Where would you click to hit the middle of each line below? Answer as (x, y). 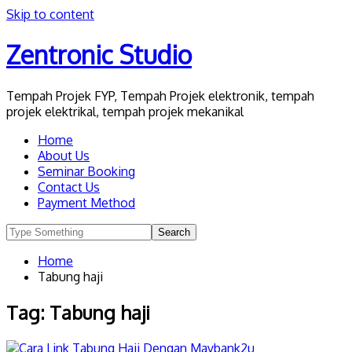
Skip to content (50, 14)
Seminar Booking (86, 171)
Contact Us (69, 187)
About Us (64, 155)
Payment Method (86, 202)
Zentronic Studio (99, 55)
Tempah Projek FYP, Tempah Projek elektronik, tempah (160, 95)
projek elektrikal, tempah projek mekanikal (125, 111)
